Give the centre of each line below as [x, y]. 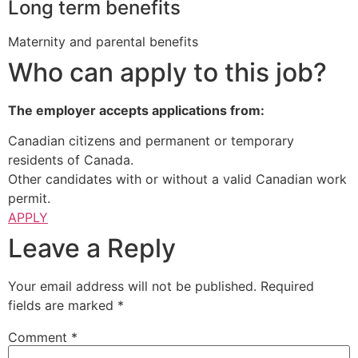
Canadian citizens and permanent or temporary [151, 140]
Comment [40, 337]
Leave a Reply [92, 248]
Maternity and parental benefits [103, 41]
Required [287, 286]
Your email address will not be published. [132, 286]
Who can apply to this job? [167, 72]
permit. [29, 198]
